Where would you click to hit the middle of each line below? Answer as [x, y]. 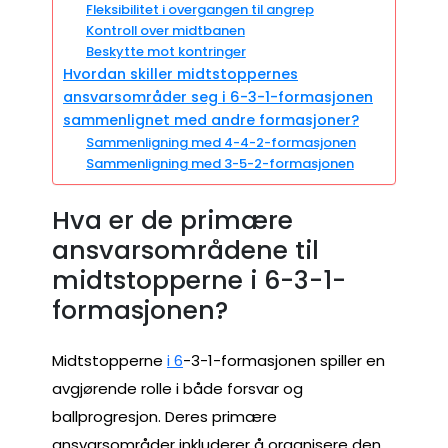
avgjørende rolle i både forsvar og [177, 388]
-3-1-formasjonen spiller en [284, 360]
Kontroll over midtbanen [165, 31]
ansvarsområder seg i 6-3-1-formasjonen [218, 97]
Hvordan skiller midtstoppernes [180, 74]
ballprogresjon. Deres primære [164, 416]
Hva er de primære [172, 221]
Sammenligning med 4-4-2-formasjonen [220, 143]
